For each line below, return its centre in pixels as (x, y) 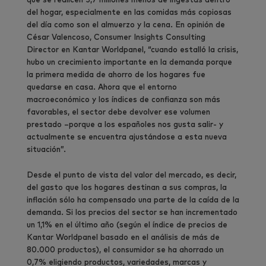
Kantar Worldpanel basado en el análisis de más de (123, 237)
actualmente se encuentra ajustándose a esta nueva (127, 137)
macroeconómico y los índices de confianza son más (123, 100)
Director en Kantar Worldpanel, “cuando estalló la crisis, (132, 50)
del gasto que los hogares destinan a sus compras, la (127, 188)
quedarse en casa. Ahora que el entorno (102, 87)
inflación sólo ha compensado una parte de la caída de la (133, 200)
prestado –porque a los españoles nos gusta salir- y (125, 125)
